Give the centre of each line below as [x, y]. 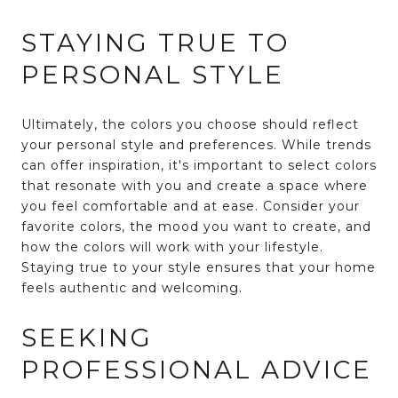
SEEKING [87, 338]
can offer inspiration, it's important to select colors [199, 165]
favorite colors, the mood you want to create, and [196, 226]
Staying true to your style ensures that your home [199, 267]
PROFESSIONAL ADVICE [197, 370]
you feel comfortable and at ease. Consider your [191, 206]
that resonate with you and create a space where [195, 185]
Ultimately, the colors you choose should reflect [190, 124]
